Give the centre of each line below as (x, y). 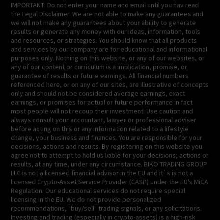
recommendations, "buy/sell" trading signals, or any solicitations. (107, 208)
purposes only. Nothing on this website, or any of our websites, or (108, 58)
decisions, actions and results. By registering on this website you (107, 147)
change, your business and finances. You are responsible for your (107, 138)
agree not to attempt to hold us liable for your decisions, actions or (110, 155)
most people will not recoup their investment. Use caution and (102, 111)
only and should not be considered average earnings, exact (98, 94)
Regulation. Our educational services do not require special (98, 191)
